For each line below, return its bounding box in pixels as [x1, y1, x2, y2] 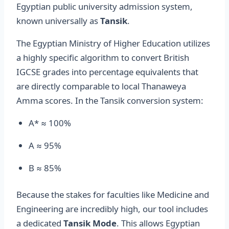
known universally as [16, 15, 100, 27]
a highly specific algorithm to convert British [16, 52, 189, 63]
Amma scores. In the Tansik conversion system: [16, 95, 203, 106]
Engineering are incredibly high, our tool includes [16, 203, 208, 215]
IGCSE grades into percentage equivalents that [16, 66, 198, 78]
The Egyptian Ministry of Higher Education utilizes [16, 37, 210, 49]
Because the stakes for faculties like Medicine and [16, 189, 209, 200]
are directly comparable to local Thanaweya [16, 80, 186, 92]
